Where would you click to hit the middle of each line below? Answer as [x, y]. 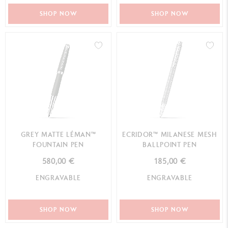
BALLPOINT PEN [170, 145]
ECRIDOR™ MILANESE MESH [170, 134]
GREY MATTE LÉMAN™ [58, 134]
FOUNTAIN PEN [58, 145]
